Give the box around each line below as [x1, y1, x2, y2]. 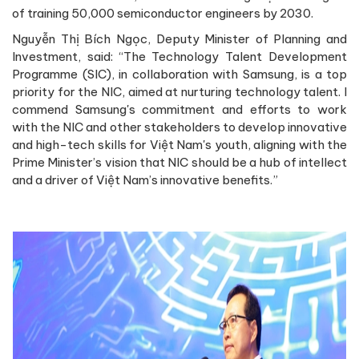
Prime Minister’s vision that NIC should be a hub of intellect [12, 154, 347, 170]
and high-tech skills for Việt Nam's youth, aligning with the [12, 136, 347, 152]
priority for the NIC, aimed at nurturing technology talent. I [12, 83, 347, 99]
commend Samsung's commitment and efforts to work [12, 101, 347, 117]
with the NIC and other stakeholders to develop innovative [12, 119, 347, 135]
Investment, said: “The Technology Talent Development [12, 48, 347, 64]
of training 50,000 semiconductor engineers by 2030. [12, 5, 313, 21]
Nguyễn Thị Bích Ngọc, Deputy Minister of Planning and [12, 30, 347, 46]
